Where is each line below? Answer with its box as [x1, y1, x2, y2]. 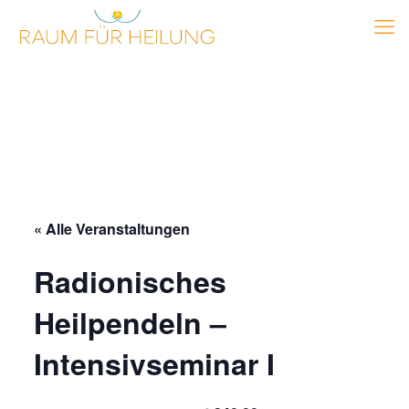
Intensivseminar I [33, 342, 275, 384]
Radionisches [33, 260, 226, 302]
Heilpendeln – [33, 301, 226, 343]
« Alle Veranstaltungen [33, 218, 190, 239]
